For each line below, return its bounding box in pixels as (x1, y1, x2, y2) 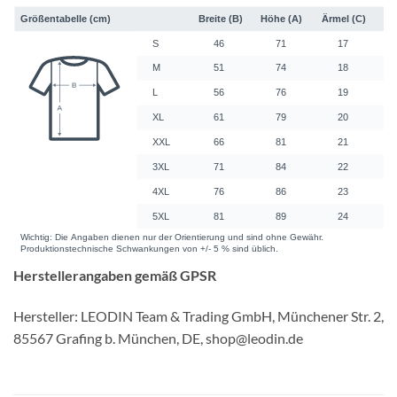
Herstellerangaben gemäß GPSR (13, 267, 216, 284)
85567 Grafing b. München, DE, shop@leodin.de (13, 330, 303, 347)
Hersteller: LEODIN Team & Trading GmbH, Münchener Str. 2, (13, 307, 384, 325)
